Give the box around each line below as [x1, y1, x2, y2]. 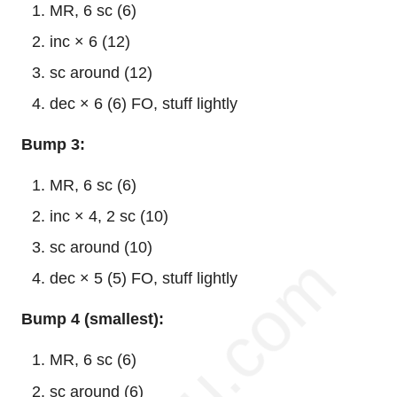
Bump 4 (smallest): [21, 310, 164, 329]
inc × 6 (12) [50, 32, 130, 51]
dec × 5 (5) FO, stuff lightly [50, 269, 237, 288]
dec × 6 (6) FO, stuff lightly [50, 95, 237, 113]
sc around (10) [50, 238, 152, 257]
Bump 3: [21, 136, 85, 154]
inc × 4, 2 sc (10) [50, 207, 168, 226]
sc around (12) [50, 64, 152, 82]
